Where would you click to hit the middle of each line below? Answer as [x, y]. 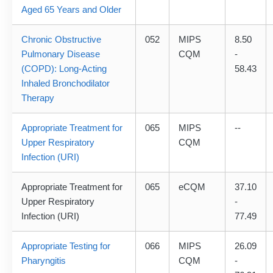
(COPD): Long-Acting [64, 69]
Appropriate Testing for [66, 246]
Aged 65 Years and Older [71, 10]
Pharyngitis [44, 261]
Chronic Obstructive [61, 40]
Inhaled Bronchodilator [66, 83]
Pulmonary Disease [61, 54]
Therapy [38, 98]
